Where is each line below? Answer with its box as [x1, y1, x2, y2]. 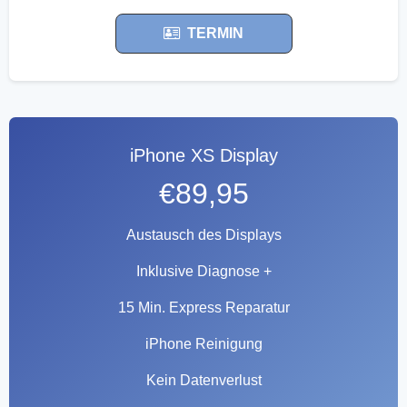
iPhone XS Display [129, 144, 278, 165]
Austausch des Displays [125, 226, 282, 243]
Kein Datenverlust [145, 372, 262, 388]
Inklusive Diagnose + [135, 263, 272, 279]
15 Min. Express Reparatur [117, 299, 290, 315]
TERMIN [187, 25, 243, 41]
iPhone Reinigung [144, 335, 263, 352]
